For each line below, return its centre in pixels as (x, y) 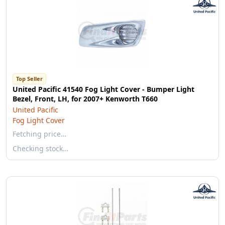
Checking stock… (40, 148)
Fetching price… (39, 134)
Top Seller (29, 79)
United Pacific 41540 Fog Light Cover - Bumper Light (103, 89)
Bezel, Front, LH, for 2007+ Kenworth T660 (85, 99)
